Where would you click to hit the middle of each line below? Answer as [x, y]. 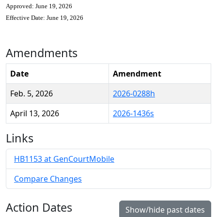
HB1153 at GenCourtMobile [64, 159]
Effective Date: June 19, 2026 [45, 18]
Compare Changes [48, 179]
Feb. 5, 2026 [31, 93]
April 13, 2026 [35, 113]
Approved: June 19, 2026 [39, 6]
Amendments [42, 53]
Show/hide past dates [165, 210]
